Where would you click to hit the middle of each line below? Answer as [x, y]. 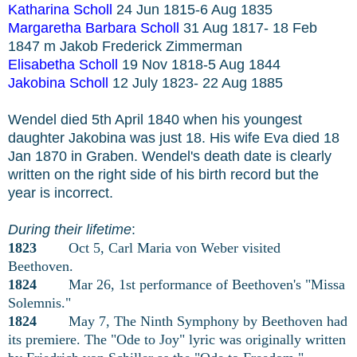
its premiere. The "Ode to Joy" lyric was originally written [177, 339]
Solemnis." [39, 302]
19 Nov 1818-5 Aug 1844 [201, 64]
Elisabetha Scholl [63, 64]
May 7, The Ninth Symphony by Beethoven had [194, 321]
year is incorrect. [61, 192]
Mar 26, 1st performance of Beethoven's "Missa [193, 284]
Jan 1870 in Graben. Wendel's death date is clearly [170, 156]
